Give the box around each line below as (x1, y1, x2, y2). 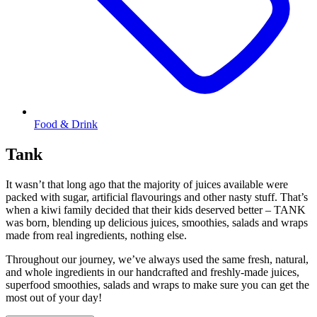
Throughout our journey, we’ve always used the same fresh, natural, (6, 253, 309, 265)
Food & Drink (34, 117, 98, 130)
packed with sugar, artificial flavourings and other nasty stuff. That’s (6, 190, 308, 203)
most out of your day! (6, 291, 102, 304)
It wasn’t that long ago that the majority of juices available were (6, 178, 288, 190)
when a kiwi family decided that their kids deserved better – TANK (6, 203, 306, 216)
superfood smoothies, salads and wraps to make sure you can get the (6, 278, 309, 291)
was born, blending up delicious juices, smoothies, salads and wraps (6, 216, 308, 229)
